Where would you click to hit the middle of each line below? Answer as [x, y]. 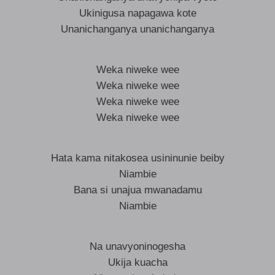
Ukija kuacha [137, 262]
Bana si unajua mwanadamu [137, 190]
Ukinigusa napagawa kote [137, 13]
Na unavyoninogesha [137, 246]
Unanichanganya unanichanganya [137, 29]
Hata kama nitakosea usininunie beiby [137, 158]
